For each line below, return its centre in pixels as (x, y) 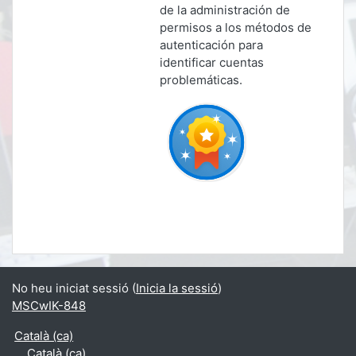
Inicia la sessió (177, 288)
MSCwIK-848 (49, 306)
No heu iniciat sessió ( (74, 288)
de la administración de (225, 10)
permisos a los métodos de (236, 27)
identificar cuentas (212, 62)
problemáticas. (201, 80)
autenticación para (211, 45)
